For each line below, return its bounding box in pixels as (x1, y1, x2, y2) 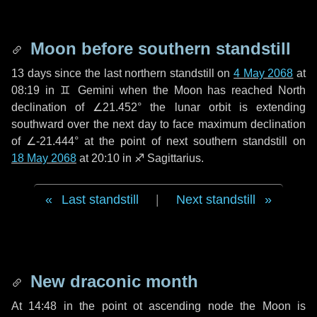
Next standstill (176, 192, 255, 207)
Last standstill (62, 192, 139, 207)
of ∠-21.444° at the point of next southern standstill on (11, 135, 306, 147)
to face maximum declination (156, 118, 306, 130)
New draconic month (25, 272, 198, 291)
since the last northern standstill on (51, 67, 234, 79)
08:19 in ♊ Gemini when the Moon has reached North (11, 84, 306, 96)
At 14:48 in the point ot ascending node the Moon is (11, 300, 306, 312)
